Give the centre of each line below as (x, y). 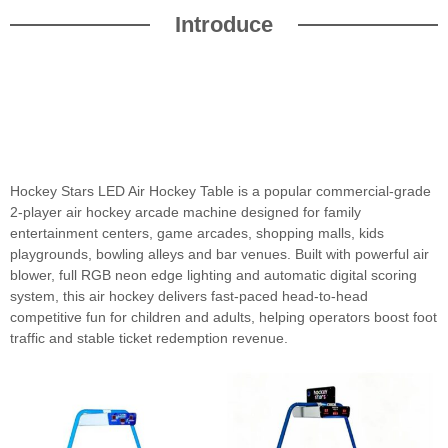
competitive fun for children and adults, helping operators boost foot (223, 317)
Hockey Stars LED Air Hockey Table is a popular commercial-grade (220, 191)
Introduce (224, 25)
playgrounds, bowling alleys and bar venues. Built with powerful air (219, 254)
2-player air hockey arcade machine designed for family (185, 212)
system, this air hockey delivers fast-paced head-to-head (189, 296)
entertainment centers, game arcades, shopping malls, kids (197, 233)
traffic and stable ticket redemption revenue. (149, 338)
